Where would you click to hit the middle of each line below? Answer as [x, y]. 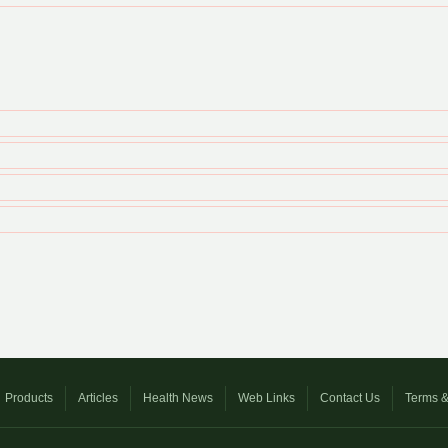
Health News [178, 398]
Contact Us [350, 398]
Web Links [266, 398]
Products [29, 398]
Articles [98, 398]
